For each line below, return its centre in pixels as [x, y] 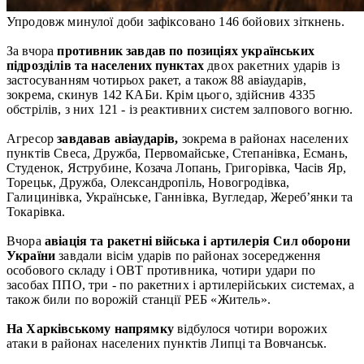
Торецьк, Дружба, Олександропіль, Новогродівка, [148, 182]
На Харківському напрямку [90, 328]
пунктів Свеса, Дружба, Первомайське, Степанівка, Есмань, [177, 153]
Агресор [32, 138]
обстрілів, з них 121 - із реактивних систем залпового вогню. [180, 109]
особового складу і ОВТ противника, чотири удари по [161, 270]
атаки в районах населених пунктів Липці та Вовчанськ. [167, 343]
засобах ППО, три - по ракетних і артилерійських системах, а [181, 284]
